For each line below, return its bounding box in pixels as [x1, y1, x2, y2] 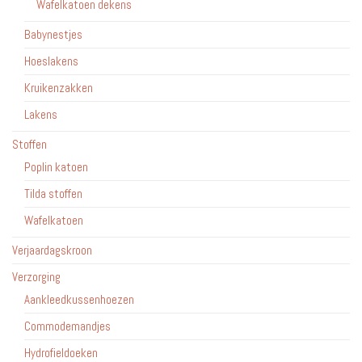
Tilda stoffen [24, 185, 82, 201]
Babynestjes [24, 26, 82, 42]
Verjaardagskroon [12, 242, 92, 258]
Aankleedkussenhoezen [24, 291, 134, 307]
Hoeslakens [24, 53, 78, 69]
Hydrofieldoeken [24, 344, 98, 360]
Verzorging [12, 268, 61, 284]
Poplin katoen [24, 158, 88, 175]
